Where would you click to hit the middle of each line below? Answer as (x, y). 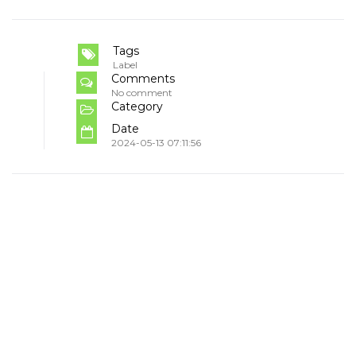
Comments (143, 78)
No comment (142, 92)
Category (137, 106)
